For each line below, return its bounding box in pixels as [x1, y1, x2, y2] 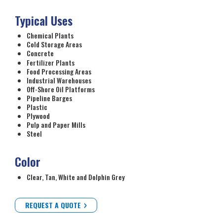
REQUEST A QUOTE [25, 199, 81, 210]
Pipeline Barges [27, 92, 72, 103]
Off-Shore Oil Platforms [27, 83, 95, 94]
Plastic [27, 101, 47, 112]
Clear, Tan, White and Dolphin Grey [27, 171, 125, 182]
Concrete [27, 48, 54, 59]
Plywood [27, 110, 50, 121]
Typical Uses [15, 11, 73, 29]
